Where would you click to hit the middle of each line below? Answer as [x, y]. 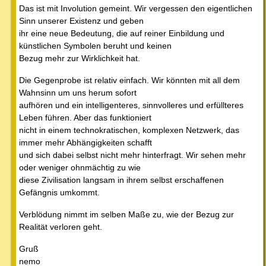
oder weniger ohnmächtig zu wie [80, 168]
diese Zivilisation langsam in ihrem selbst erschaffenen [121, 180]
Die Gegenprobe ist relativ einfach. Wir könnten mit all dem [129, 80]
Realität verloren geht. [61, 227]
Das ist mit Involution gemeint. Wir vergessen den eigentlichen [136, 9]
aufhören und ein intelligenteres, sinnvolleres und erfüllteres [131, 105]
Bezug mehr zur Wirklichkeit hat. [80, 58]
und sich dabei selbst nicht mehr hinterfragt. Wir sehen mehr [132, 155]
